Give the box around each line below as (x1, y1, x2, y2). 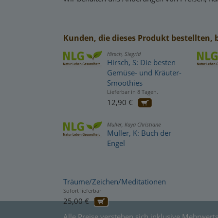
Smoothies (107, 78, 143, 88)
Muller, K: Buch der (107, 128, 171, 138)
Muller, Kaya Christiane (107, 121, 161, 128)
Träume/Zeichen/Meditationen (63, 177, 166, 186)
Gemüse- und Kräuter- (107, 68, 182, 77)
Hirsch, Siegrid (107, 50, 141, 57)
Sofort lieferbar (63, 187, 101, 194)
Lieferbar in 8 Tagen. (107, 88, 158, 95)
